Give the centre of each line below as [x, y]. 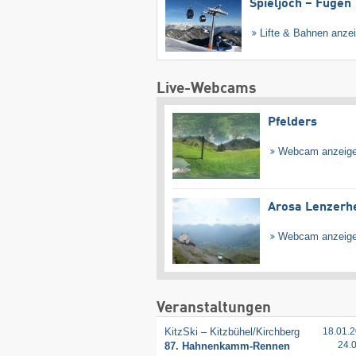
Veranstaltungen [213, 308]
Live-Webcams [206, 88]
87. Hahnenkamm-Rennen [227, 346]
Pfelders [292, 122]
